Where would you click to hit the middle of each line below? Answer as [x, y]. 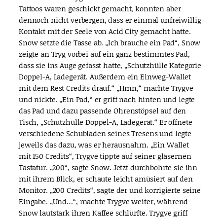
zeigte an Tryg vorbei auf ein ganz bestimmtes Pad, [104, 54]
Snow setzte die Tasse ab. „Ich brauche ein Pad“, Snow [110, 43]
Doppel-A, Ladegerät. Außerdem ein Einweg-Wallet [105, 77]
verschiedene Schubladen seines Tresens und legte [105, 133]
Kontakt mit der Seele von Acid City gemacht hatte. [105, 31]
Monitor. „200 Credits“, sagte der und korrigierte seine [110, 190]
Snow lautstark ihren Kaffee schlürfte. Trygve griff [103, 213]
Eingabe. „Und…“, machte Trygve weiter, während [104, 202]
